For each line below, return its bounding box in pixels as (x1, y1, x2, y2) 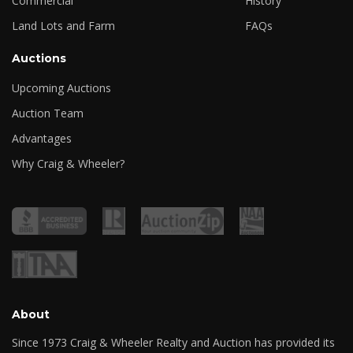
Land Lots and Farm (12, 18, 115, 34)
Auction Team (12, 106, 84, 121)
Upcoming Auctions (12, 80, 111, 96)
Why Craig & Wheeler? (12, 156, 124, 172)
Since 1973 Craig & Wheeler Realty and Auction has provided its (12, 335, 335, 351)
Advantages (12, 131, 72, 147)
